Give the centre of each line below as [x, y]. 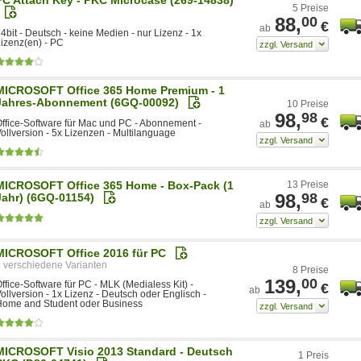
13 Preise [308, 184]
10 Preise [308, 104]
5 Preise [311, 8]
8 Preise [311, 270]
